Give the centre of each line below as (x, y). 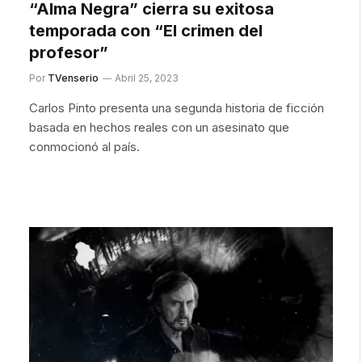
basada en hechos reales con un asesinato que (159, 127)
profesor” (69, 53)
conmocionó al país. (84, 147)
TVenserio (73, 78)
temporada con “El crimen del (146, 31)
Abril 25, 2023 (147, 78)
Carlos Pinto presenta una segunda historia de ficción (177, 108)
